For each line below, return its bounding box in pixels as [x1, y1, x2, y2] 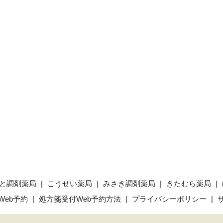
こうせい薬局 [47, 179, 92, 188]
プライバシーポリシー [132, 194, 207, 203]
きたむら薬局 [166, 179, 211, 188]
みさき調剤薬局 [103, 179, 155, 188]
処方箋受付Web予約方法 [39, 194, 121, 203]
